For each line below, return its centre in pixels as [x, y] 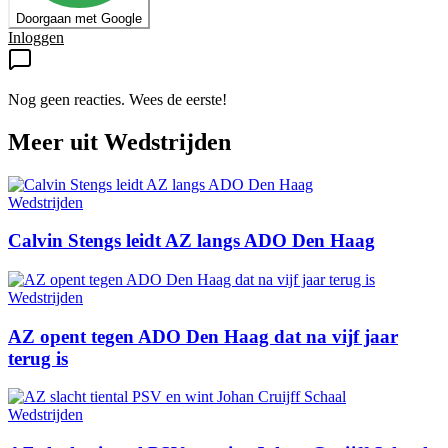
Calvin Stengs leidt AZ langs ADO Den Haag [191, 241]
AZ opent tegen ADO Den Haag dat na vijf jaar [203, 336]
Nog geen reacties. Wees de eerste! [117, 99]
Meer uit [56, 141]
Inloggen [36, 37]
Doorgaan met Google [79, 18]
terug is [38, 358]
